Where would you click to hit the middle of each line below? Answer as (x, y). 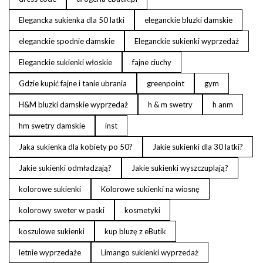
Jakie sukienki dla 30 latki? (198, 147)
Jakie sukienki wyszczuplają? (180, 168)
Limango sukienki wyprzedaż (150, 252)
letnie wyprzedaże (50, 252)
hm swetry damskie (52, 126)
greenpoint (166, 83)
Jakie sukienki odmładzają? (65, 168)
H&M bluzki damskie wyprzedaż (73, 104)
